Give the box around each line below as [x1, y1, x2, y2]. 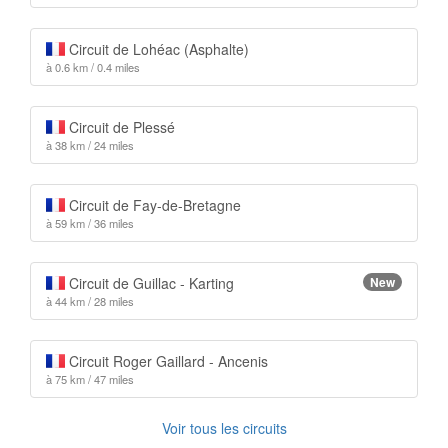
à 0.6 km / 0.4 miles [46, 59, 140, 75]
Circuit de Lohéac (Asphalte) [64, 39, 249, 59]
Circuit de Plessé [64, 117, 175, 137]
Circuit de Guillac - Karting [64, 273, 234, 293]
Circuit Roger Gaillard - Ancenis [64, 351, 268, 371]
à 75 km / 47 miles [46, 371, 134, 387]
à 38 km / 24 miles [46, 137, 134, 153]
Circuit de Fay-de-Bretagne [64, 195, 241, 215]
